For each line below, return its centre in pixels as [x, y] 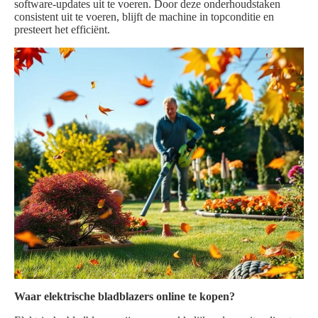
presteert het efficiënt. [62, 30]
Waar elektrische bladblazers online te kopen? [125, 297]
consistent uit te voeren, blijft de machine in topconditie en [144, 17]
